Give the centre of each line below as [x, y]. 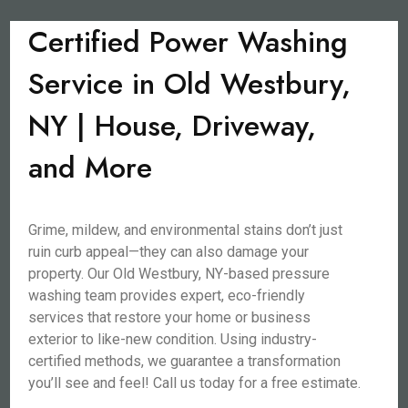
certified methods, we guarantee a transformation [185, 361]
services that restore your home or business [170, 317]
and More [91, 168]
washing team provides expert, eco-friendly [167, 296]
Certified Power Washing [189, 42]
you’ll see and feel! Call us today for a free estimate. [195, 383]
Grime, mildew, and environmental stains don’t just [186, 230]
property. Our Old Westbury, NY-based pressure [179, 274]
